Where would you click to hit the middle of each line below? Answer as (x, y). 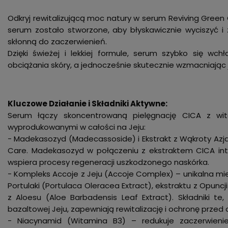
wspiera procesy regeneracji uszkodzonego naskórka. (108, 162)
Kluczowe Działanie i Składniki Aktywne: (88, 103)
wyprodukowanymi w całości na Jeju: (77, 127)
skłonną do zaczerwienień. (57, 41)
